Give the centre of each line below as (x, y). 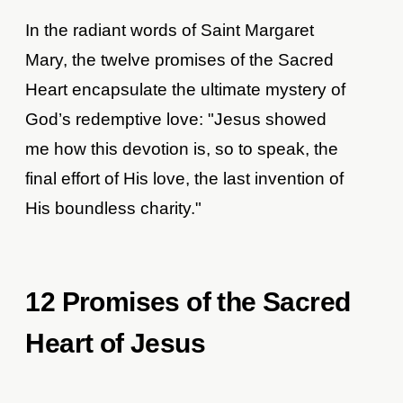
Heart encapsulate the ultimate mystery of (186, 90)
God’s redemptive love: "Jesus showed (176, 120)
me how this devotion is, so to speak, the (182, 149)
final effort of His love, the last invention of (185, 179)
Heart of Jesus (116, 344)
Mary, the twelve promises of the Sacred (180, 60)
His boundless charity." (114, 209)
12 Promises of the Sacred (188, 302)
